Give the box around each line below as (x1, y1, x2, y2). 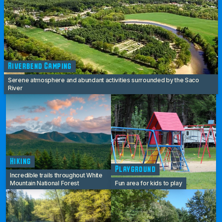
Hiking (10, 157, 31, 166)
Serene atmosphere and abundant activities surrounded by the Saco (8, 76, 199, 84)
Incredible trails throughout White (10, 171, 103, 179)
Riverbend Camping (8, 62, 72, 71)
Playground (115, 165, 156, 174)
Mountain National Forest (10, 179, 79, 187)
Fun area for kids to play (115, 179, 182, 187)
